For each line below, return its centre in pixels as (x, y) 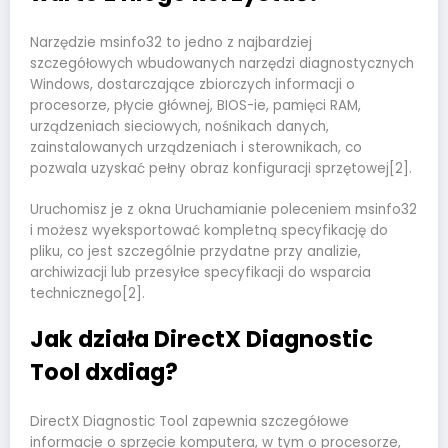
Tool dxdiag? (104, 371)
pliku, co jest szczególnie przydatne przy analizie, (195, 251)
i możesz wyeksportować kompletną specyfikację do (209, 230)
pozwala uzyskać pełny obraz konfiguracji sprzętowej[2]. (221, 169)
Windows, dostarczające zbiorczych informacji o (192, 85)
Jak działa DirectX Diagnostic (201, 338)
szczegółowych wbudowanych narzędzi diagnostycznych (222, 64)
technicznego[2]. (87, 293)
